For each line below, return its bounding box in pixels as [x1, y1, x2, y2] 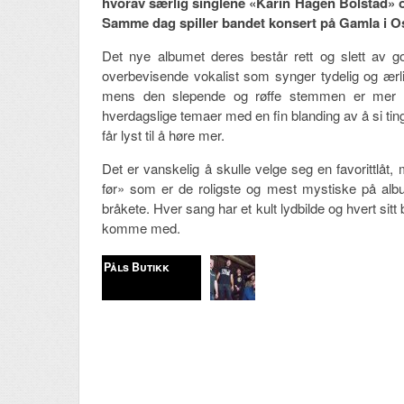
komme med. [102, 218, 180, 238]
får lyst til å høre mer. [102, 125, 225, 145]
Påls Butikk [104, 259, 170, 276]
